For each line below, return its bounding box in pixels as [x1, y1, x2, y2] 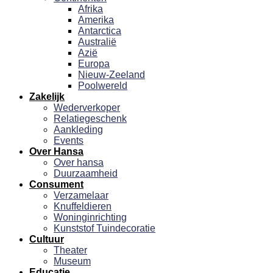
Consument [29, 179, 83, 190]
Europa [78, 58, 110, 69]
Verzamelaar [54, 190, 108, 200]
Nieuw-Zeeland [78, 69, 145, 80]
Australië [78, 37, 116, 47]
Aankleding [54, 124, 103, 135]
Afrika [78, 4, 103, 14]
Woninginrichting [54, 212, 127, 222]
